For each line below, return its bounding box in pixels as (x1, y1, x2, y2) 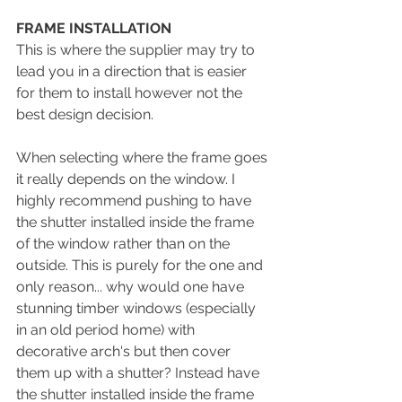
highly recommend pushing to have (16, 192, 255, 209)
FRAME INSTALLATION (16, 20, 171, 37)
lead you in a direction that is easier (16, 63, 250, 80)
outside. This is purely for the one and (16, 257, 267, 274)
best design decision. (16, 106, 157, 123)
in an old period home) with (16, 321, 198, 338)
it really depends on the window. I (16, 170, 239, 188)
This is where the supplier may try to (16, 41, 258, 58)
